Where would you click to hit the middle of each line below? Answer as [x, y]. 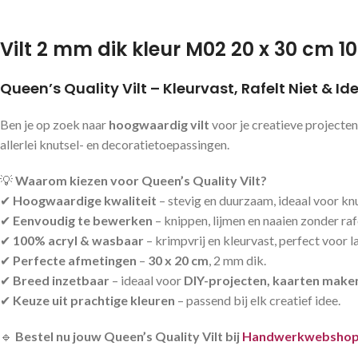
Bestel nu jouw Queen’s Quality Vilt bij [129, 336]
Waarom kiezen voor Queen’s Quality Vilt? [141, 180]
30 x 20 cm [178, 260]
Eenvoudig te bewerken [83, 220]
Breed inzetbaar [61, 280]
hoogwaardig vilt [159, 124]
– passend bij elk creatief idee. [258, 300]
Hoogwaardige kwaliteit [85, 200]
